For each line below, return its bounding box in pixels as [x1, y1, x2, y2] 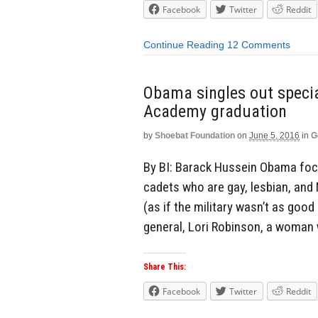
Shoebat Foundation [155, 130, 235, 141]
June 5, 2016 [249, 130, 300, 141]
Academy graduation [143, 101, 287, 121]
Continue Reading [143, 39, 224, 51]
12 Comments [227, 39, 290, 51]
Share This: [143, 262, 186, 273]
